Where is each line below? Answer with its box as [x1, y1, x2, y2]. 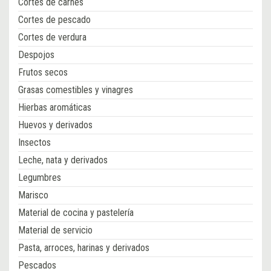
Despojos [18, 49, 54, 61]
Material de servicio [18, 224, 93, 237]
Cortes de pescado [18, 14, 91, 26]
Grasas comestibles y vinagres [18, 84, 133, 96]
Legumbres [18, 172, 61, 184]
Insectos [18, 137, 51, 149]
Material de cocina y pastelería [18, 207, 134, 219]
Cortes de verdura [18, 31, 87, 44]
